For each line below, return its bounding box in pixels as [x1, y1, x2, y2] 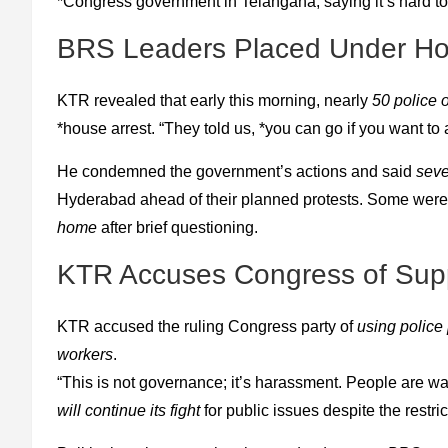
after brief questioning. [97, 219, 258, 237]
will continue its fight [57, 402, 200, 420]
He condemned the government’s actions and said [57, 163, 416, 181]
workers [57, 346, 113, 364]
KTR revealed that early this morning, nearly [57, 92, 372, 110]
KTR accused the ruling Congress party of [57, 318, 357, 336]
